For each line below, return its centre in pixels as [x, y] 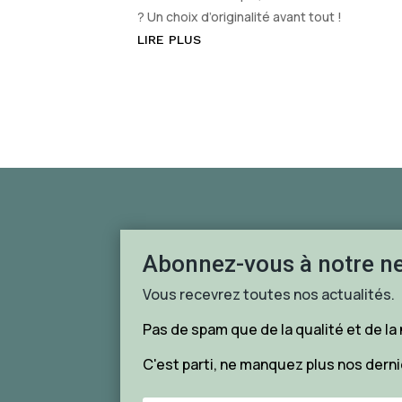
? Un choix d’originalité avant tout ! [240, 17]
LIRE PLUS [170, 40]
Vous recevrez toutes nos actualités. [269, 294]
